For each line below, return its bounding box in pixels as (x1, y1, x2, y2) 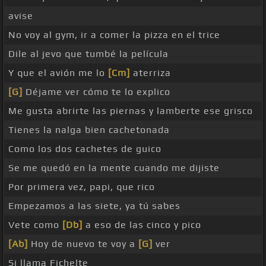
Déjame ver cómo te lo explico (23, 86, 170, 98)
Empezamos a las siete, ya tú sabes (8, 200, 180, 212)
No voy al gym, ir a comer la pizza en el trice (8, 29, 220, 41)
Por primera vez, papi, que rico (8, 181, 155, 193)
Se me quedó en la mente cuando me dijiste (8, 162, 220, 174)
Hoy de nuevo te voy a (28, 238, 138, 250)
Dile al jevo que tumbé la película (8, 48, 169, 60)
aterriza (130, 67, 171, 79)
